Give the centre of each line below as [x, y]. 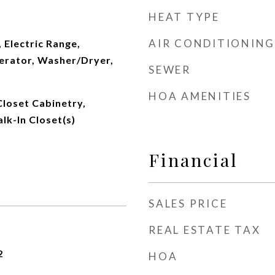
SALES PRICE [188, 203]
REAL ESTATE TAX [205, 230]
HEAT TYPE [184, 17]
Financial [193, 160]
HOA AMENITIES [200, 96]
